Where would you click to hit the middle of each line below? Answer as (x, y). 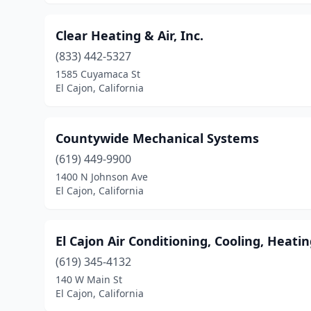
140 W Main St (89, 279)
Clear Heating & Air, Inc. (129, 35)
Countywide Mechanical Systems (157, 138)
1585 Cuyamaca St (98, 74)
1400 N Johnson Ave (102, 177)
